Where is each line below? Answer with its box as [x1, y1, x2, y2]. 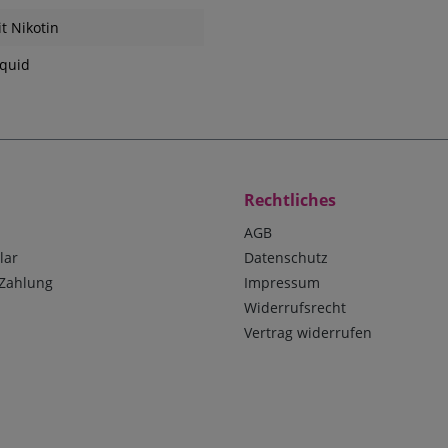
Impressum [244, 273, 320, 293]
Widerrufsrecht [244, 298, 346, 318]
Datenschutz [244, 248, 328, 268]
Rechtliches [244, 189, 336, 212]
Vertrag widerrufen [244, 323, 372, 343]
